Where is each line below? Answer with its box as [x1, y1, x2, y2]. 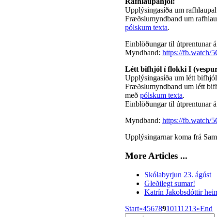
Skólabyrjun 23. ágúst [144, 170, 211, 179]
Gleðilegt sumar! [144, 179, 195, 187]
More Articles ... [125, 151, 187, 161]
